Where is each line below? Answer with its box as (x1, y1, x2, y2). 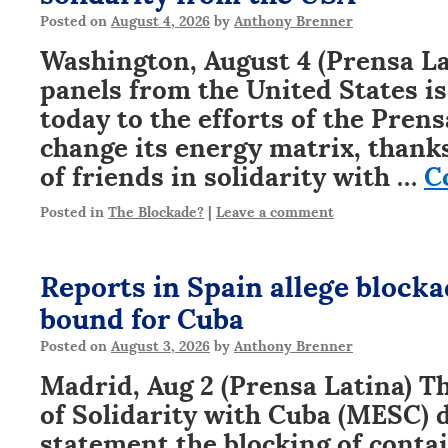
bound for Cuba (40, 295, 244, 337)
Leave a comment (216, 200, 334, 221)
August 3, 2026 (111, 334, 210, 355)
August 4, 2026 (111, 9, 210, 30)
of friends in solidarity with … (40, 154, 424, 194)
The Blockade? (108, 200, 204, 221)
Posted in (40, 200, 104, 221)
